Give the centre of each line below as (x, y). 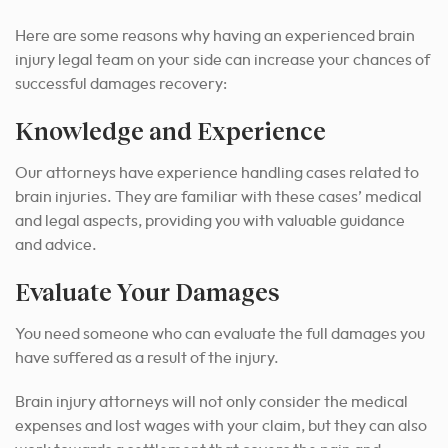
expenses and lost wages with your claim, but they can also (221, 426)
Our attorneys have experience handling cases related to (217, 173)
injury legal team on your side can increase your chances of (222, 60)
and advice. (56, 245)
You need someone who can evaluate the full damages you (220, 334)
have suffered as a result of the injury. (147, 358)
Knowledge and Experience (170, 131)
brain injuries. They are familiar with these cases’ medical (218, 197)
